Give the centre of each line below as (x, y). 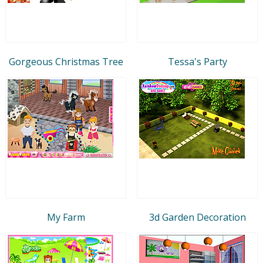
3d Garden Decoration (197, 217)
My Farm (66, 217)
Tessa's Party (197, 61)
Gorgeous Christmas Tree (66, 61)
